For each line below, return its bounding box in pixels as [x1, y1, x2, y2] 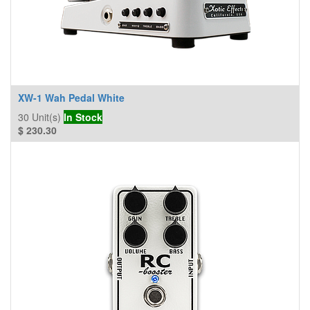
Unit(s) [32, 110, 61, 124]
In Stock [64, 110, 102, 124]
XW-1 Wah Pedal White [18, 91, 125, 104]
